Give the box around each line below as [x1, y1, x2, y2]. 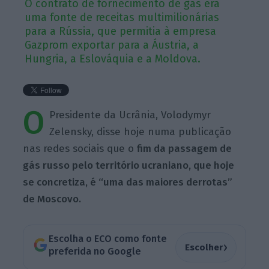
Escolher [184, 241, 223, 253]
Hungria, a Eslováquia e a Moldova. [25, 52, 201, 65]
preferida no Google [48, 246, 141, 258]
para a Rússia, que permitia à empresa [25, 24, 217, 38]
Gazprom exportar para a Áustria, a [25, 38, 199, 52]
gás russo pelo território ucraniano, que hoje [23, 159, 235, 172]
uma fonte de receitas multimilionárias [25, 10, 220, 24]
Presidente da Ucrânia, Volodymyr [49, 108, 211, 121]
